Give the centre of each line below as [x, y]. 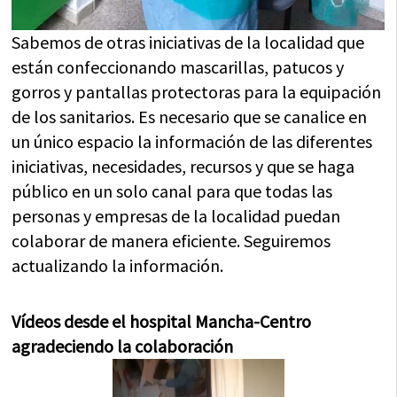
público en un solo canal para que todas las [172, 191]
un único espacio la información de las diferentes [192, 142]
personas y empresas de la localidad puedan [176, 216]
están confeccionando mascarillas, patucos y [178, 67]
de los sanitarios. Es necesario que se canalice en [190, 117]
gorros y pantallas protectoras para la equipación [197, 92]
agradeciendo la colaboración [123, 346]
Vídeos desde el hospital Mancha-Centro [162, 322]
